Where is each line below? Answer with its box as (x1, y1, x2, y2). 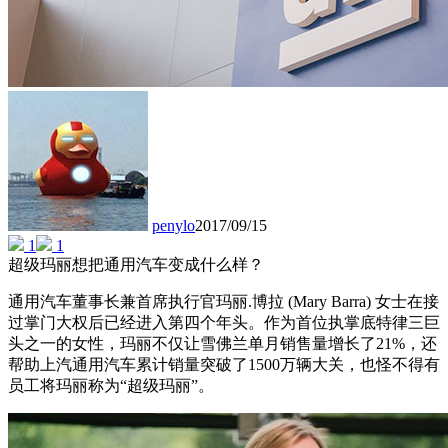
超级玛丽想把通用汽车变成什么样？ (8, 256, 264, 274)
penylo (152, 217, 195, 235)
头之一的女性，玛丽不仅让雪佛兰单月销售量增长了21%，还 (8, 335, 437, 353)
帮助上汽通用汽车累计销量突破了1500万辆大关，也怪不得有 (8, 356, 440, 374)
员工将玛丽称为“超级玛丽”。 (8, 377, 214, 395)
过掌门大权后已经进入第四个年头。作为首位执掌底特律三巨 (8, 314, 440, 332)
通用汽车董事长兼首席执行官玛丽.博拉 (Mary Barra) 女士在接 (8, 293, 439, 311)
